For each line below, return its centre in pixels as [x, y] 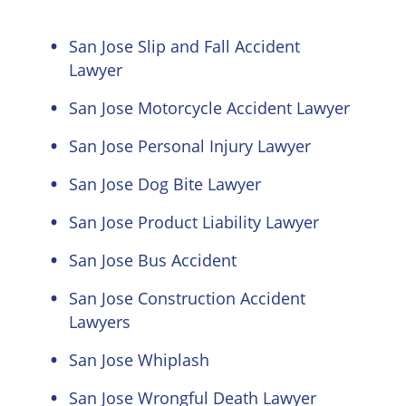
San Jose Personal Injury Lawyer [190, 146]
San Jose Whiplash [139, 360]
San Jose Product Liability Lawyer [194, 222]
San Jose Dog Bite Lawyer [165, 184]
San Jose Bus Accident [153, 260]
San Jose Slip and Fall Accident [184, 46]
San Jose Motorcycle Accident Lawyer [209, 108]
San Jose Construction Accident [187, 298]
